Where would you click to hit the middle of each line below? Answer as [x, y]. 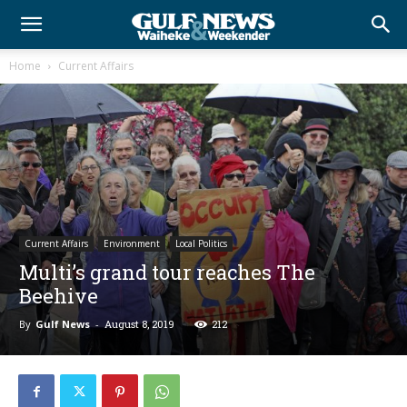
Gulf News [63, 323]
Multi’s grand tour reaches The [167, 272]
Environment [132, 243]
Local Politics [201, 243]
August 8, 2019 [139, 323]
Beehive [59, 295]
